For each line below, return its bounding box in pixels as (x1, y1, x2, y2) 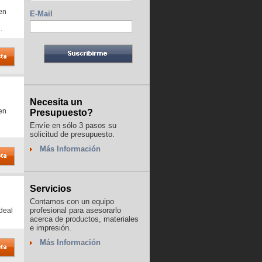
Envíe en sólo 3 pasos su (30, 121, 116, 130)
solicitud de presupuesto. (30, 130, 115, 139)
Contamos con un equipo (30, 197, 114, 206)
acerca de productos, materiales (30, 215, 139, 224)
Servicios (30, 184, 71, 194)
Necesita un (30, 97, 82, 108)
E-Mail (30, 9, 53, 19)
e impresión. (30, 223, 71, 233)
